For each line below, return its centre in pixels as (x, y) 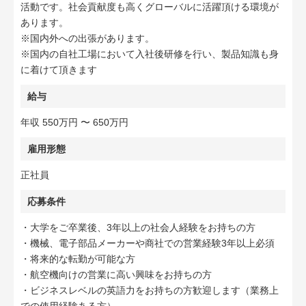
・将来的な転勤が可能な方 (78, 259)
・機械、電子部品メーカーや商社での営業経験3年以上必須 (148, 243)
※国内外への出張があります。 (87, 38)
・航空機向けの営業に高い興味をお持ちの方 (116, 275)
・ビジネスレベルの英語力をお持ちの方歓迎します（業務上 (150, 290)
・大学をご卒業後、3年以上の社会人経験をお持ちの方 (138, 227)
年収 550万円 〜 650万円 (74, 122)
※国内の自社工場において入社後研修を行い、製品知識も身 (150, 54)
